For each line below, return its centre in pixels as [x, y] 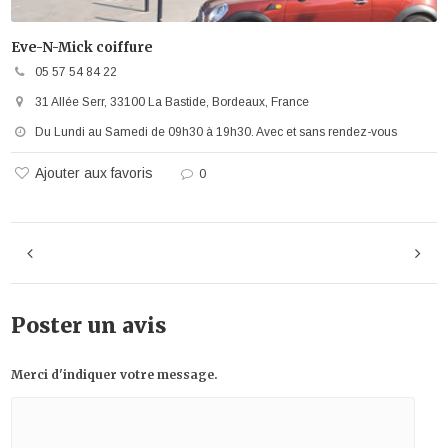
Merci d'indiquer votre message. [115, 375]
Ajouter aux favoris [94, 173]
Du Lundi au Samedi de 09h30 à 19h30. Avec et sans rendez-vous [216, 132]
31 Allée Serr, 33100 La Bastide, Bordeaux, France [172, 102]
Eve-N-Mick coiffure [82, 48]
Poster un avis [89, 326]
